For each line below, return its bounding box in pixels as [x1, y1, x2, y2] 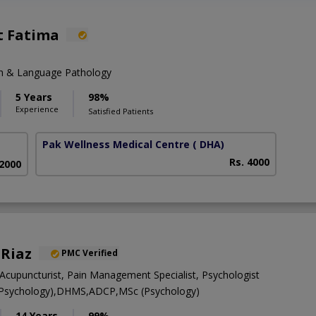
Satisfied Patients [88, 105, 153, 116]
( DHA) [193, 137, 225, 151]
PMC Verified [61, 247, 118, 260]
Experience [16, 103, 59, 114]
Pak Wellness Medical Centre [42, 137, 190, 151]
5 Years [16, 90, 52, 104]
